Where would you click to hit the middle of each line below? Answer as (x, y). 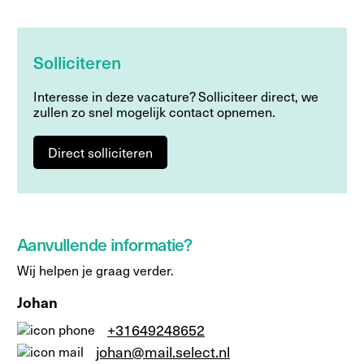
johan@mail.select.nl (163, 351)
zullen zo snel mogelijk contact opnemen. (154, 111)
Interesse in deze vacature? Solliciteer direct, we (176, 96)
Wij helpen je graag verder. (95, 270)
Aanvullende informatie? (105, 244)
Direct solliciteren (100, 152)
